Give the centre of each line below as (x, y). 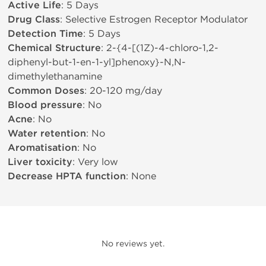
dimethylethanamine (55, 76)
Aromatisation (42, 148)
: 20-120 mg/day (123, 91)
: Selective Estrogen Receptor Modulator (154, 19)
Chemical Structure (54, 48)
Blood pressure (45, 105)
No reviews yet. (133, 244)
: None (141, 176)
